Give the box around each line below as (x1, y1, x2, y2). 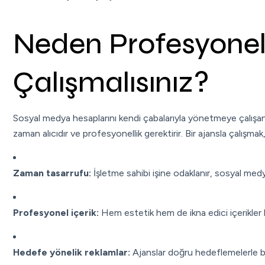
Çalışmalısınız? (13, 66, 209, 100)
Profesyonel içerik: (13, 207, 99, 219)
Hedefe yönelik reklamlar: (13, 247, 130, 258)
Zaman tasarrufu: (13, 167, 91, 179)
